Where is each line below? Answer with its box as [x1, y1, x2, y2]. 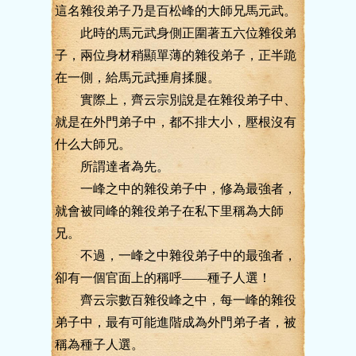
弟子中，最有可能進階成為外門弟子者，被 [55, 315, 296, 329]
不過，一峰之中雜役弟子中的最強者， [55, 249, 296, 262]
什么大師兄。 [55, 137, 131, 151]
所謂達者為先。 [55, 160, 169, 173]
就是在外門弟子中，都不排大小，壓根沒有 [55, 115, 296, 129]
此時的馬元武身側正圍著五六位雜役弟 [55, 26, 296, 40]
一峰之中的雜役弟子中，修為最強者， [55, 182, 296, 195]
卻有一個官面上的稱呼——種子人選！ [55, 271, 271, 284]
